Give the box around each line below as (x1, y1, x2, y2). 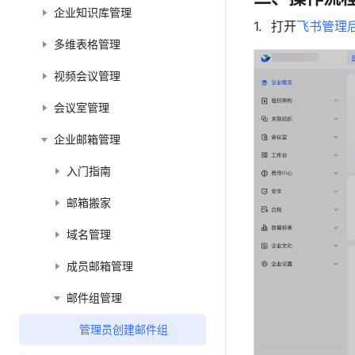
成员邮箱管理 (67, 259, 133, 273)
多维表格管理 (54, 37, 120, 51)
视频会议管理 (54, 69, 120, 82)
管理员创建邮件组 (79, 323, 168, 336)
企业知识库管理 (54, 6, 132, 19)
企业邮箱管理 (54, 132, 120, 146)
